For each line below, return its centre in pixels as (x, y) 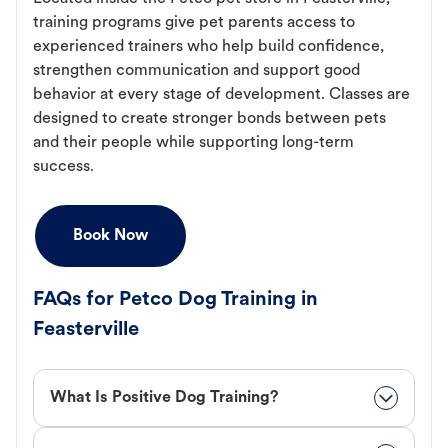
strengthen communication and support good (196, 70)
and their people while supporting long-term (193, 142)
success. (63, 166)
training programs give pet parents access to (194, 22)
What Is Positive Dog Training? (164, 397)
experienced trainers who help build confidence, (208, 46)
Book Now (110, 235)
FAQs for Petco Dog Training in (175, 299)
